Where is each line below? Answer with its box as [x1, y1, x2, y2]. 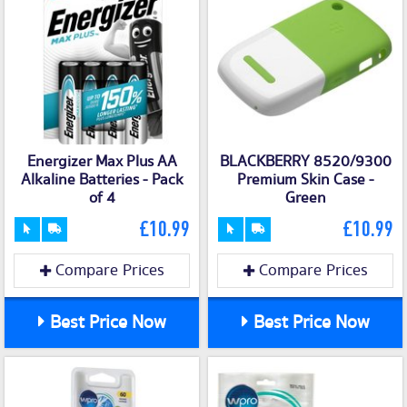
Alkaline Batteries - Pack [20, 169, 184, 192]
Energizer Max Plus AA [26, 151, 177, 174]
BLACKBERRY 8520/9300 [219, 151, 392, 174]
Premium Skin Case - [236, 169, 374, 192]
